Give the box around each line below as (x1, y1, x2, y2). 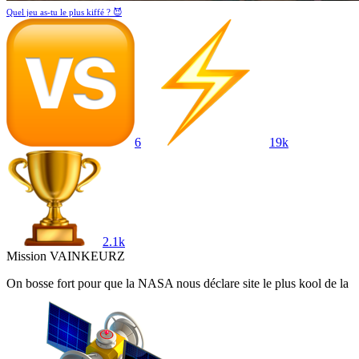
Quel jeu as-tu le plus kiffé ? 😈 (6, 7, 122, 18)
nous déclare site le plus (176, 276, 296, 291)
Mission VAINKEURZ (6, 249, 125, 264)
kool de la (299, 276, 349, 291)
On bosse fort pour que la (6, 276, 135, 291)
